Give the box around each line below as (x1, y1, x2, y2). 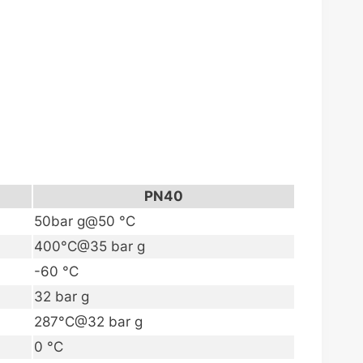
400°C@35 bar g (34, 238, 145, 255)
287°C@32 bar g (34, 314, 143, 331)
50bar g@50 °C (34, 213, 135, 230)
